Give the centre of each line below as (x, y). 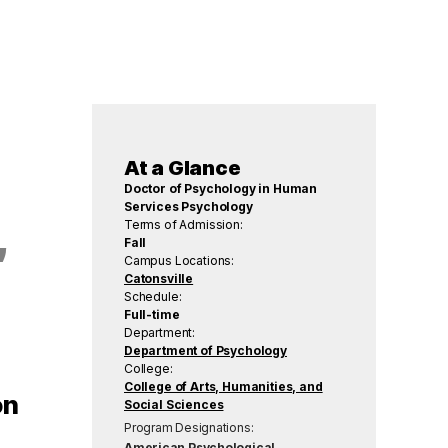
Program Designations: (189, 427)
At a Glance (182, 167)
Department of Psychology (205, 350)
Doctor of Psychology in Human (221, 188)
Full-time (152, 314)
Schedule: (153, 296)
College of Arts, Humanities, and (223, 386)
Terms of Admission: (183, 224)
